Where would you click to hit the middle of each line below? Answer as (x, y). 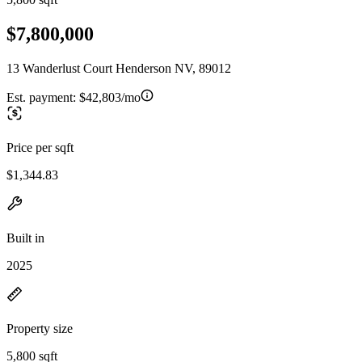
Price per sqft (40, 147)
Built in (25, 238)
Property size (40, 328)
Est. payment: (43, 97)
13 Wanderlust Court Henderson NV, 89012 (119, 68)
